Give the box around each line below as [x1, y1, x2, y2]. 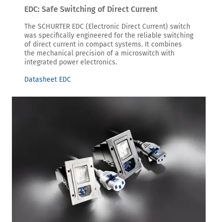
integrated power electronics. [24, 58, 117, 67]
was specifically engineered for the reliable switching [24, 31, 193, 40]
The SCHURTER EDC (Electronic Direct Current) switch [24, 22, 190, 31]
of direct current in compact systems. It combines [24, 40, 182, 49]
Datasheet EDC [24, 75, 71, 84]
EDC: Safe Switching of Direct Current [24, 4, 158, 14]
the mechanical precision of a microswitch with [24, 49, 174, 58]
